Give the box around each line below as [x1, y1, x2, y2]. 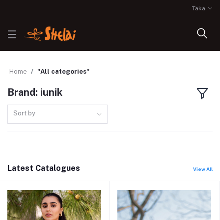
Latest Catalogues [7, 163, 80, 173]
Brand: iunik [7, 86, 62, 99]
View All [193, 165, 213, 172]
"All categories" [37, 68, 89, 75]
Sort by [13, 109, 36, 117]
